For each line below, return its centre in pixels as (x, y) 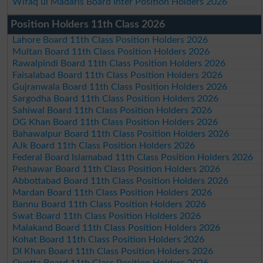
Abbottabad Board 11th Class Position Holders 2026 (121, 181)
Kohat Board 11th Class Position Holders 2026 (109, 239)
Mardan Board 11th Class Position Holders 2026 (112, 192)
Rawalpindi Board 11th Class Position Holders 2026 (119, 63)
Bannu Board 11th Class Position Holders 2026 (109, 204)
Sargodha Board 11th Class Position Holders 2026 (116, 98)
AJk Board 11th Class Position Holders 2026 (104, 145)
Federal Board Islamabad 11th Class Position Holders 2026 (133, 157)
